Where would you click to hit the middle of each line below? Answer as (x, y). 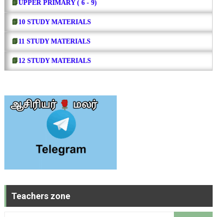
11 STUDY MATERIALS (54, 41)
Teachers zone (40, 196)
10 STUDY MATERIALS (54, 22)
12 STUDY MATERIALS (54, 61)
